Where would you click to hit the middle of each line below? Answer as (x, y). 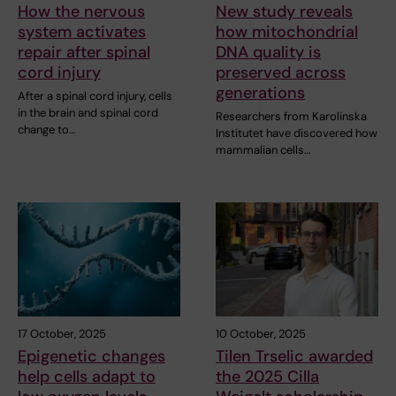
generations (260, 93)
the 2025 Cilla (267, 377)
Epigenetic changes (91, 357)
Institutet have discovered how (297, 133)
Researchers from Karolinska (291, 117)
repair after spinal (84, 53)
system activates (82, 32)
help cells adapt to (87, 377)
